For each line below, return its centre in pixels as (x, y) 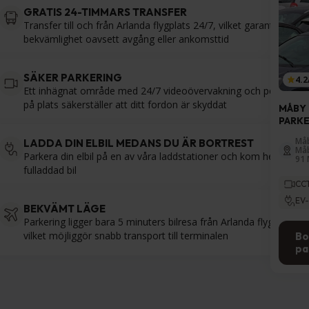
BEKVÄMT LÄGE (64, 209)
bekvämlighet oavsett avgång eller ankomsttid (126, 39)
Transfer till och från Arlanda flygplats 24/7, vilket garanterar (157, 26)
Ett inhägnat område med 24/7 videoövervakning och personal (163, 91)
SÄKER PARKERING (73, 78)
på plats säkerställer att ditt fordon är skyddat (125, 105)
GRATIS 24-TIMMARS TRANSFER (105, 12)
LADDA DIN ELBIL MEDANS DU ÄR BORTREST (139, 143)
